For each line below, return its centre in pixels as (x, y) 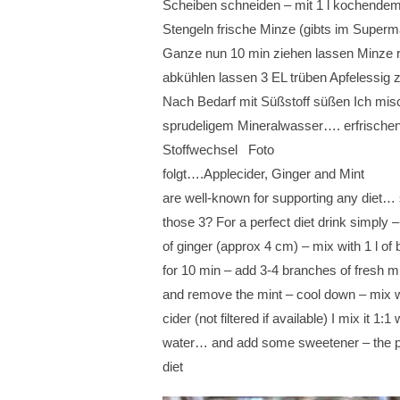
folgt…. (183, 174)
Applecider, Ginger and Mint (284, 174)
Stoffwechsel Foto (218, 150)
